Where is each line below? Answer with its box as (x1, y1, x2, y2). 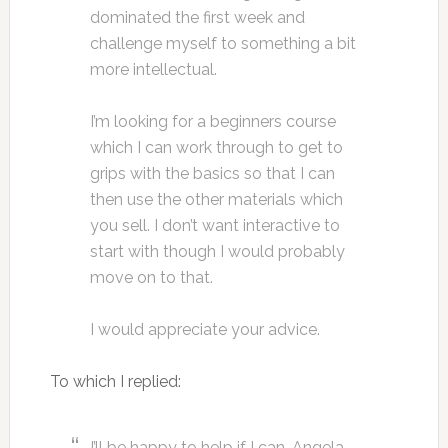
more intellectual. (89, 60, 217, 79)
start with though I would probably (89, 242, 345, 261)
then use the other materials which (89, 190, 343, 209)
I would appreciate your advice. (89, 320, 320, 339)
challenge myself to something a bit (89, 34, 356, 53)
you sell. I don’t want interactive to (89, 216, 340, 235)
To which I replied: (49, 372, 181, 391)
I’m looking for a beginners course (89, 112, 336, 131)
